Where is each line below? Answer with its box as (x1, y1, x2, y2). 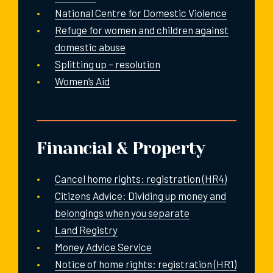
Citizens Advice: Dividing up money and (55, 189, 226, 202)
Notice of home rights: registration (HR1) (55, 257, 236, 270)
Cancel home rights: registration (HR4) (55, 172, 227, 185)
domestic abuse (55, 40, 126, 53)
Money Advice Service (55, 240, 152, 253)
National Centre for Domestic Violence (55, 6, 227, 19)
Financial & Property (37, 138, 205, 158)
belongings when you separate (55, 206, 190, 219)
